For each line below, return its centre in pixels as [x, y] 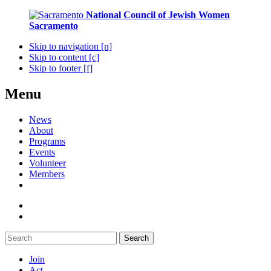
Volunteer [47, 163]
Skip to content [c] [64, 57]
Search [136, 238]
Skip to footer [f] [61, 68]
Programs [47, 141]
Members [47, 174]
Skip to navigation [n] [70, 46]
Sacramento [54, 26]
